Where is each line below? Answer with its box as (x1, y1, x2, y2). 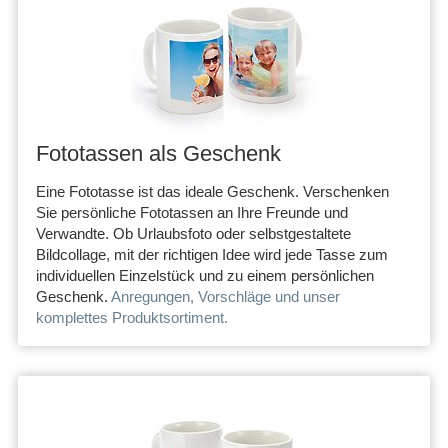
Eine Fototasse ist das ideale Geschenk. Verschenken (36, 182, 389, 200)
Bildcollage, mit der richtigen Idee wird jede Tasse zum (36, 245, 388, 263)
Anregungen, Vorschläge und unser (111, 287, 340, 305)
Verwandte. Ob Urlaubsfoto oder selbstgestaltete (36, 224, 351, 242)
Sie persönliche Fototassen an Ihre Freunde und (36, 203, 348, 221)
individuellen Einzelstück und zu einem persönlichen (36, 266, 374, 284)
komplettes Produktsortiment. (36, 308, 228, 326)
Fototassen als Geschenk (36, 140, 281, 166)
